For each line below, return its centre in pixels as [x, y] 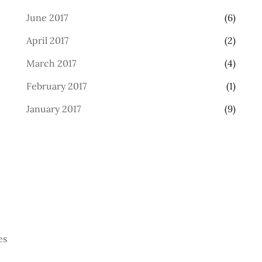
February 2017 [56, 86]
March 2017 [51, 63]
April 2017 [47, 40]
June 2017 [47, 18]
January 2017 [53, 109]
